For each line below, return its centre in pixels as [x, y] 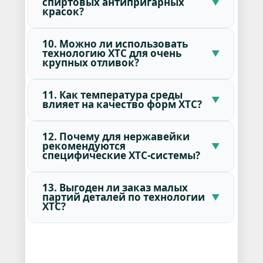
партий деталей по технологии [123, 197]
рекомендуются [84, 146]
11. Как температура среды [112, 95]
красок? [63, 12]
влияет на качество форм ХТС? [122, 104]
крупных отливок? [90, 63]
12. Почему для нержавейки [116, 137]
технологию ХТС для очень [112, 53]
